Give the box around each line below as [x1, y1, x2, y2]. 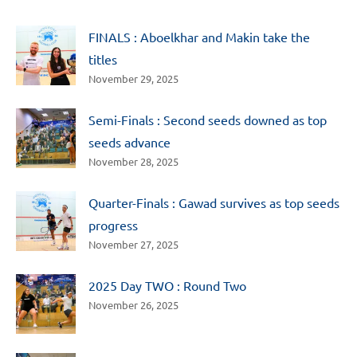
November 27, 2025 [88, 237, 178, 251]
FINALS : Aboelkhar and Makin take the [88, 28, 310, 45]
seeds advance [88, 133, 171, 150]
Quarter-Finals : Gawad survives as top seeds [88, 194, 339, 210]
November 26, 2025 [88, 297, 178, 312]
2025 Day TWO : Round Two [88, 277, 246, 293]
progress [88, 216, 138, 233]
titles [88, 50, 117, 67]
